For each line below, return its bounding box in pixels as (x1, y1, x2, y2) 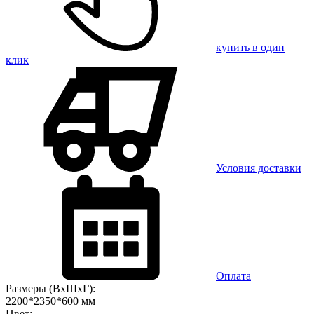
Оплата (216, 269, 251, 282)
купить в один (216, 41, 285, 53)
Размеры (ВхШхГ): (6, 282, 95, 294)
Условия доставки (216, 161, 301, 174)
